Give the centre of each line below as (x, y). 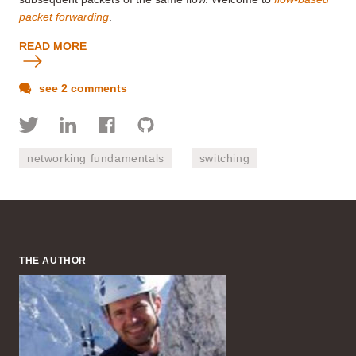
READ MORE (53, 46)
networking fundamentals (96, 158)
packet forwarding (64, 16)
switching (224, 158)
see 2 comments (81, 88)
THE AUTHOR (53, 260)
